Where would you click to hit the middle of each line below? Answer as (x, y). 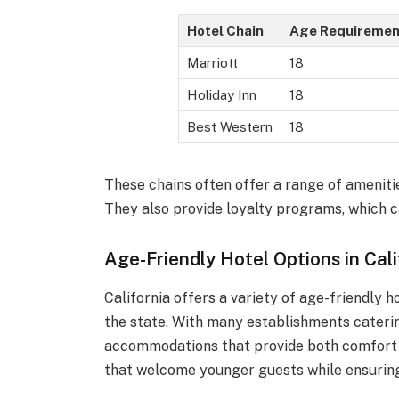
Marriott (212, 62)
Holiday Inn (221, 94)
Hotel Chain (225, 30)
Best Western (229, 126)
